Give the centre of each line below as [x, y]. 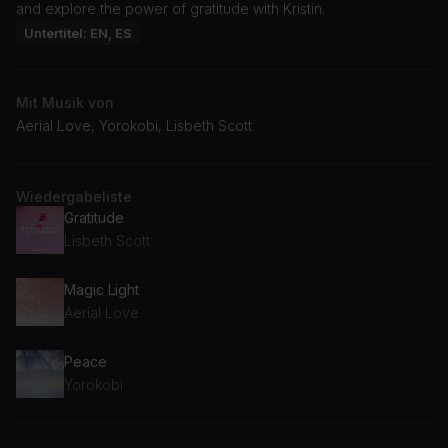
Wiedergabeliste [74, 196]
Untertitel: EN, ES [78, 32]
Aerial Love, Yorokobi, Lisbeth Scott [134, 125]
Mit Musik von [65, 102]
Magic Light [101, 290]
